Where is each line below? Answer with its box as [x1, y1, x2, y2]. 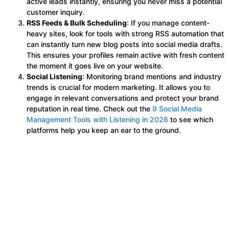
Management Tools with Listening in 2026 [27, 114, 168, 124]
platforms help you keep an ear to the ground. [27, 125, 181, 134]
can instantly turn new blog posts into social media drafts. [27, 39, 222, 49]
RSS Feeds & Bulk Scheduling [27, 18, 127, 27]
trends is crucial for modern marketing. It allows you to [27, 82, 210, 91]
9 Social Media [152, 104, 202, 113]
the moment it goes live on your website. [27, 61, 163, 70]
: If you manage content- [127, 18, 210, 27]
